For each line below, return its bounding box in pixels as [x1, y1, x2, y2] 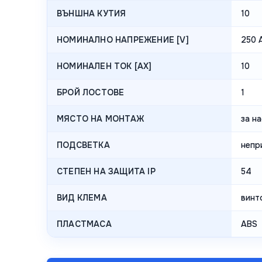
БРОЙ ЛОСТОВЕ [57, 87, 125, 98]
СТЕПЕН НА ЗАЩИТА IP [57, 166, 156, 177]
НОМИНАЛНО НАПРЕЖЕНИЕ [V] [57, 34, 189, 45]
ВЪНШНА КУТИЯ [57, 8, 126, 19]
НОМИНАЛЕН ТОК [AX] [57, 60, 152, 71]
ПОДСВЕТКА [57, 139, 110, 150]
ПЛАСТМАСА [57, 218, 112, 229]
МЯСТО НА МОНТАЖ [57, 113, 144, 124]
